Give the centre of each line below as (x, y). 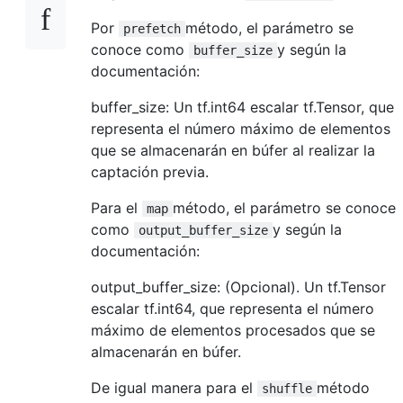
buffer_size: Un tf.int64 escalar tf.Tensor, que (242, 107)
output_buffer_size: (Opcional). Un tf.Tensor (238, 287)
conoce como (140, 49)
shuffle (287, 388)
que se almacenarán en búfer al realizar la (233, 150)
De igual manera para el (174, 387)
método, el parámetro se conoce (284, 207)
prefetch (152, 28)
